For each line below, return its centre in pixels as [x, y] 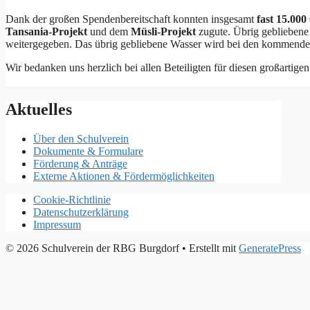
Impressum [57, 224]
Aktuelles [39, 110]
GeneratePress [270, 248]
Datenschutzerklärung [81, 212]
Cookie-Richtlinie [72, 199]
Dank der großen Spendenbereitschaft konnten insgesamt [131, 19]
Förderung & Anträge [80, 163]
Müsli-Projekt [163, 32]
